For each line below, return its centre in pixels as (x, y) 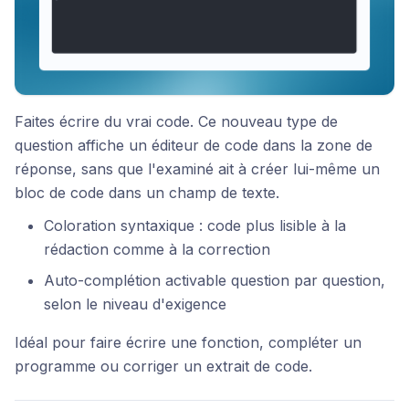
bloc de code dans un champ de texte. (147, 192)
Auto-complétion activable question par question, (215, 280)
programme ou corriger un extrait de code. (163, 366)
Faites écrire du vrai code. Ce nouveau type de (176, 121)
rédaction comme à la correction (157, 249)
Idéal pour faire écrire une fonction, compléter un (188, 342)
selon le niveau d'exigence (135, 304)
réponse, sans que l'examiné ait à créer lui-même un (197, 168)
